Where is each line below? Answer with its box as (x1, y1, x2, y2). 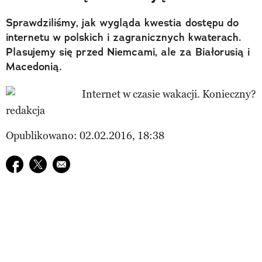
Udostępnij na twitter (29, 156, 127, 170)
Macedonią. (6, 59, 62, 74)
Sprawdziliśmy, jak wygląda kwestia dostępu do (6, 15, 239, 30)
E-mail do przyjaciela (52, 156, 149, 170)
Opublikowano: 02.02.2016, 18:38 (6, 129, 164, 142)
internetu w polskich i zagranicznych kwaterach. (6, 30, 242, 44)
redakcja (6, 104, 45, 117)
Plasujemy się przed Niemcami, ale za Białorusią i (6, 44, 250, 59)
